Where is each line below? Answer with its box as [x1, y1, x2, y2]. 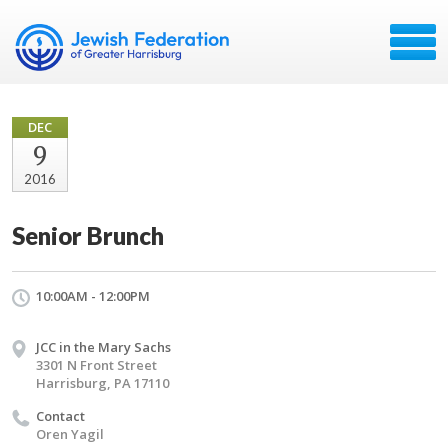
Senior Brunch [12, 221, 164, 250]
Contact [36, 407, 85, 425]
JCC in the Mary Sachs [36, 338, 171, 356]
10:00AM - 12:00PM [36, 287, 150, 305]
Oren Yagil [36, 425, 104, 443]
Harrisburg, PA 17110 [36, 374, 169, 392]
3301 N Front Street [36, 356, 157, 374]
